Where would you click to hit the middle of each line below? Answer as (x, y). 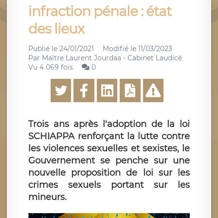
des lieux (56, 29)
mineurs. (47, 197)
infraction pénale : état (100, 11)
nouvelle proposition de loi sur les (109, 173)
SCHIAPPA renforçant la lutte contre (109, 136)
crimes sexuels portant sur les (109, 185)
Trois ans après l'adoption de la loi (109, 124)
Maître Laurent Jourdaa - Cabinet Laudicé (112, 58)
